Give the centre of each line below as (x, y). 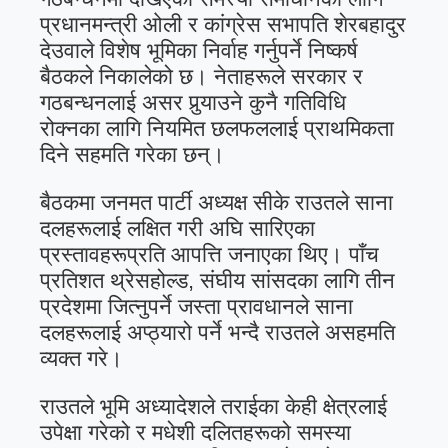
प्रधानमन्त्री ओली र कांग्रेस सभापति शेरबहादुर (223, 25)
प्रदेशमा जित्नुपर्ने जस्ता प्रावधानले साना (196, 307)
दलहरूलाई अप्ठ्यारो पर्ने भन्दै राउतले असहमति (217, 333)
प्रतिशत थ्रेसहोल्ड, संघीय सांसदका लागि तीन (217, 281)
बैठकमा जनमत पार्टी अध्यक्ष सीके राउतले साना (216, 203)
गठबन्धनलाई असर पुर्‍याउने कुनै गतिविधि (193, 103)
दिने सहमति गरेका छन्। (132, 155)
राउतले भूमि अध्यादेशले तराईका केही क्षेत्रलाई (213, 407)
